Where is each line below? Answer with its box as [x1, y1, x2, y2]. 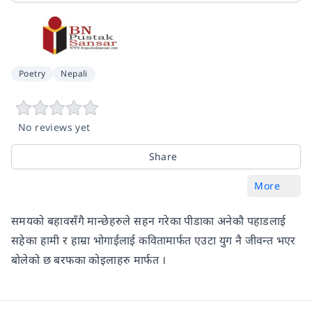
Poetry [19, 67, 46, 79]
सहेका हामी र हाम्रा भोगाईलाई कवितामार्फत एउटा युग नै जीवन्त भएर [11, 232, 296, 248]
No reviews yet [18, 120, 91, 134]
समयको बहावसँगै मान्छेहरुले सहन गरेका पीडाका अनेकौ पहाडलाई [11, 212, 286, 228]
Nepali [61, 67, 88, 79]
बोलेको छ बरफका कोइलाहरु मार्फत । [11, 251, 166, 267]
